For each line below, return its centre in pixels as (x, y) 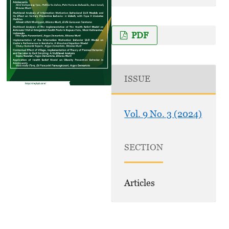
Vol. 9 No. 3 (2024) (163, 114)
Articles (140, 182)
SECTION (144, 147)
